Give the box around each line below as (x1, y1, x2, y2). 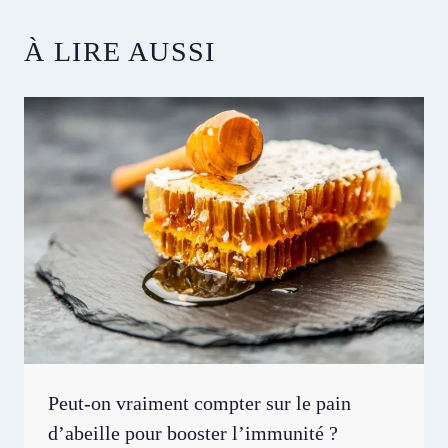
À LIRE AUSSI (24, 36, 216, 68)
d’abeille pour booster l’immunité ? (48, 421, 338, 444)
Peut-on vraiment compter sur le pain (48, 391, 351, 414)
